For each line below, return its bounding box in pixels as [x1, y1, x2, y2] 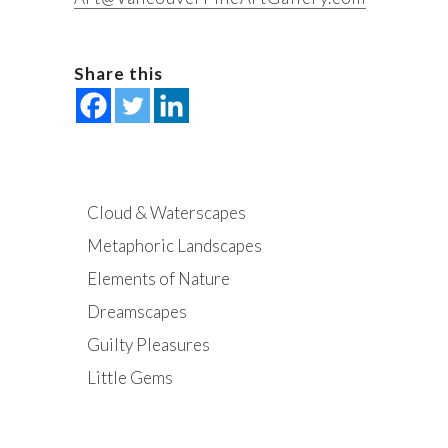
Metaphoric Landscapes [87, 234, 262, 256]
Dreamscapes [87, 300, 187, 322]
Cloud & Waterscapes [87, 201, 246, 223]
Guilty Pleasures [87, 333, 210, 355]
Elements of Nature [87, 267, 230, 289]
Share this [74, 62, 163, 84]
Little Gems [87, 366, 173, 388]
